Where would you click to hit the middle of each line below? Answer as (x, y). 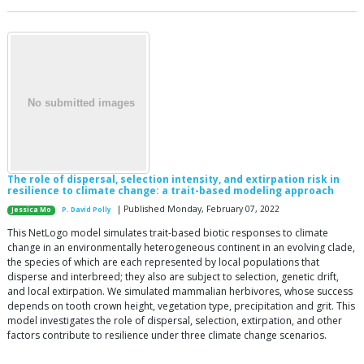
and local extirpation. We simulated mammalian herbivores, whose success (180, 292)
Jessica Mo (32, 210)
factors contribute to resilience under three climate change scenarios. (167, 336)
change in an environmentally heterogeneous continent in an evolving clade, (181, 248)
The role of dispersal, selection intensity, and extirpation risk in (173, 180)
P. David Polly (87, 210)
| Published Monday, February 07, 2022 (197, 209)
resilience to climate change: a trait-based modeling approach (171, 191)
